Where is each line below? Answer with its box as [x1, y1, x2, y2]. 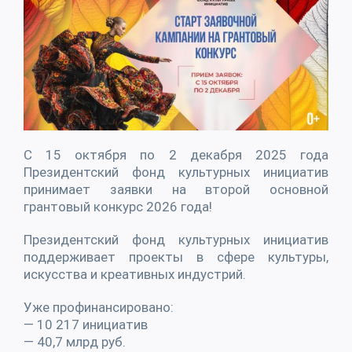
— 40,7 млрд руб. [24, 333, 126, 350]
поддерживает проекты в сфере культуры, [24, 248, 328, 265]
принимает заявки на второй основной [24, 181, 328, 197]
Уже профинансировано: [24, 299, 174, 315]
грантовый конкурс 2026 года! [24, 198, 212, 214]
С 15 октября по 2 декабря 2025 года [24, 146, 328, 163]
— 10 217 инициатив [24, 316, 148, 332]
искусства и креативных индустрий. [24, 266, 246, 282]
